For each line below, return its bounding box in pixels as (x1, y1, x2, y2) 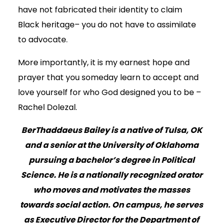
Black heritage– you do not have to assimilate (18, 19, 196, 31)
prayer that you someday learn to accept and (18, 72, 199, 84)
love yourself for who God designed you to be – (18, 87, 201, 99)
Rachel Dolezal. (18, 102, 77, 113)
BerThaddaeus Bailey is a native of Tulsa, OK (21, 124, 202, 136)
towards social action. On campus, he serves (20, 199, 203, 211)
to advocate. (18, 34, 68, 46)
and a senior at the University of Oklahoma (24, 139, 199, 151)
